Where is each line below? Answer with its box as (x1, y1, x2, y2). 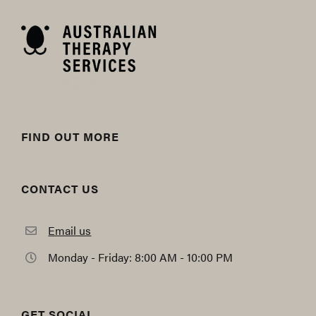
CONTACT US (21, 180, 99, 197)
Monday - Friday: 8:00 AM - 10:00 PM (48, 249, 233, 266)
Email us (48, 222, 92, 239)
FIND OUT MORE (21, 128, 119, 145)
